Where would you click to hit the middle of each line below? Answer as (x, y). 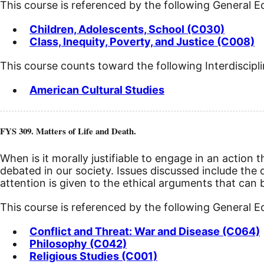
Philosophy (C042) (78, 244)
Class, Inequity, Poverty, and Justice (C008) (142, 41)
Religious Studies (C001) (93, 256)
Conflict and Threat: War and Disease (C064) (145, 232)
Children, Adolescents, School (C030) (127, 29)
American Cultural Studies (97, 90)
